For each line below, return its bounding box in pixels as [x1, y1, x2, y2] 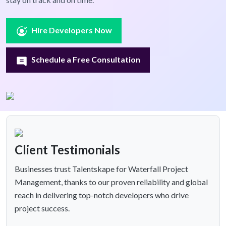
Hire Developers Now [31, 25, 112, 35]
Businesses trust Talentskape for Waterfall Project [15, 164, 188, 174]
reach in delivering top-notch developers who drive [15, 190, 189, 200]
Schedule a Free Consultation [31, 54, 141, 65]
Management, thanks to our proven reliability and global [15, 177, 208, 187]
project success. [15, 203, 70, 213]
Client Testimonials [15, 142, 120, 157]
